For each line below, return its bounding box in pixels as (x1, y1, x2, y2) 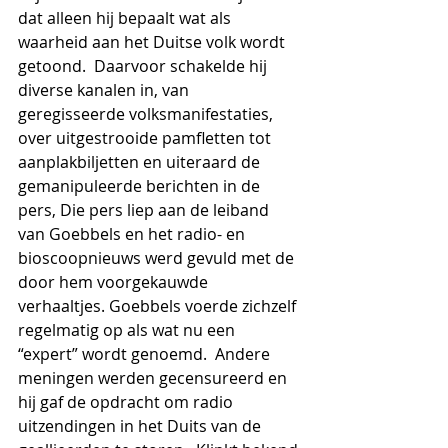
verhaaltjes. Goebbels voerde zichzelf (18, 295, 300, 317)
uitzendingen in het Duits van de (18, 415, 265, 437)
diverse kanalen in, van (18, 79, 193, 101)
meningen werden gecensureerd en (18, 367, 291, 389)
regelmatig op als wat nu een (18, 319, 239, 341)
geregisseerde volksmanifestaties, (18, 103, 277, 125)
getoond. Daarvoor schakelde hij (18, 55, 271, 77)
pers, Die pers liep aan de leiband (18, 199, 273, 221)
